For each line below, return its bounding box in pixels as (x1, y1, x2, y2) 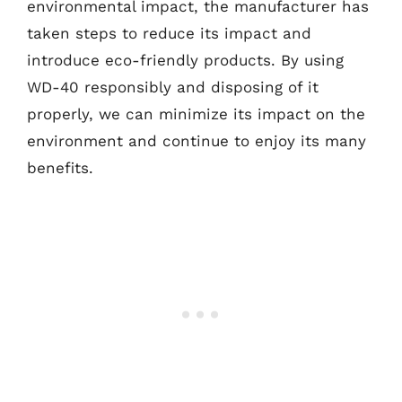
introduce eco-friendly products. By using (27, 50, 344, 69)
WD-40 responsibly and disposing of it (27, 77, 319, 96)
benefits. (27, 158, 93, 177)
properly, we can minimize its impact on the (27, 104, 365, 123)
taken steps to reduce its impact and (27, 23, 311, 42)
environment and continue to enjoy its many (27, 131, 366, 150)
